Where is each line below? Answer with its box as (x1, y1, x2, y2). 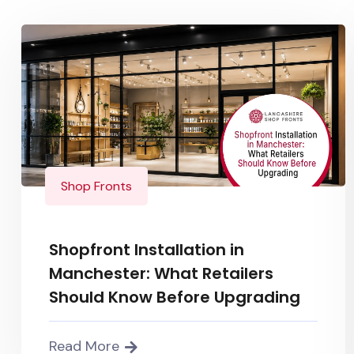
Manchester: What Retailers (49, 262, 273, 284)
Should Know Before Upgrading (49, 286, 300, 308)
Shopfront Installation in (49, 239, 244, 261)
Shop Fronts (61, 178, 132, 194)
